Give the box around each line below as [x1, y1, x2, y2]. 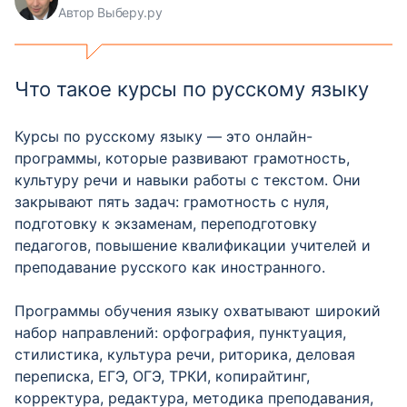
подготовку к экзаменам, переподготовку [15, 214, 317, 233]
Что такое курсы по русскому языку [15, 77, 369, 101]
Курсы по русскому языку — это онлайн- [15, 127, 313, 145]
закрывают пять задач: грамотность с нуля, [15, 193, 329, 211]
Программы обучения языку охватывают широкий [15, 302, 381, 320]
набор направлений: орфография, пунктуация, [15, 323, 346, 342]
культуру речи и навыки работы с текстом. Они [15, 171, 361, 189]
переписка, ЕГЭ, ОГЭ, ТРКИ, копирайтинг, [15, 367, 310, 385]
